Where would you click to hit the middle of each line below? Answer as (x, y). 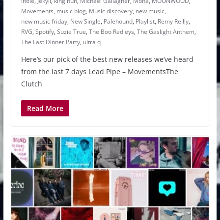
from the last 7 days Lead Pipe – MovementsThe (99, 71)
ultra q (92, 42)
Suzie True (71, 31)
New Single (85, 21)
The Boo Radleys (111, 31)
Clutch (31, 83)
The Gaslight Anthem (165, 31)
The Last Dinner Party (50, 42)
